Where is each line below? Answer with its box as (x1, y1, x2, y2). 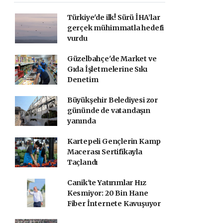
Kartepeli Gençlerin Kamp (67, 137, 161, 146)
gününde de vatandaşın (67, 106, 150, 115)
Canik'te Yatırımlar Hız (67, 178, 146, 187)
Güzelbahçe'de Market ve (67, 54, 157, 63)
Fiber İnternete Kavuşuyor (67, 199, 161, 208)
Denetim (67, 75, 99, 84)
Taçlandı (67, 158, 98, 167)
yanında (67, 116, 96, 125)
